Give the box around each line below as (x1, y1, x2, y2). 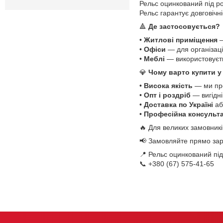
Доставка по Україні (144, 101, 213, 109)
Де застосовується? (148, 22, 220, 31)
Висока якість (144, 82, 193, 90)
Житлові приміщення (144, 36, 218, 44)
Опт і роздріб (144, 91, 191, 100)
